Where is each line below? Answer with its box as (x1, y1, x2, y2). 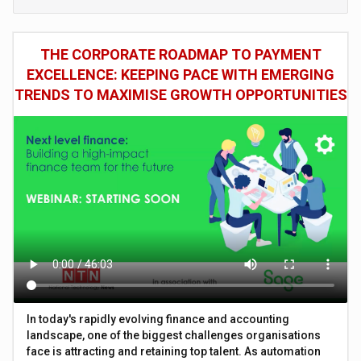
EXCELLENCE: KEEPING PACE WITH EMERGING (27, 65, 334, 83)
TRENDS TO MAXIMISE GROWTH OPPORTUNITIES (14, 85, 347, 103)
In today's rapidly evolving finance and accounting (27, 312, 290, 326)
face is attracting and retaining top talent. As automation (27, 344, 322, 358)
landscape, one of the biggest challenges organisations (27, 328, 322, 342)
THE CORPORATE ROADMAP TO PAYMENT (39, 45, 322, 63)
